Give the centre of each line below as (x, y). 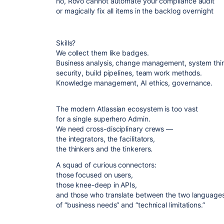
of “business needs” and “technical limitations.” (130, 205)
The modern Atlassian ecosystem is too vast (127, 109)
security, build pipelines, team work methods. (129, 73)
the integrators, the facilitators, (106, 139)
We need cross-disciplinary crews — (115, 129)
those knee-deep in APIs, (96, 185)
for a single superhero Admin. (103, 119)
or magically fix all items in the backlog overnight (135, 11)
